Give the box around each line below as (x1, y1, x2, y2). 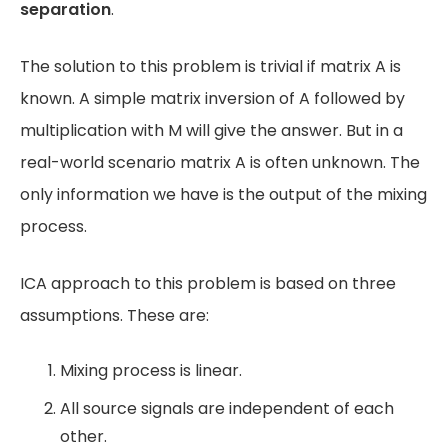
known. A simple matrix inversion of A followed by (20, 87, 405, 110)
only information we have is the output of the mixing (20, 183, 427, 206)
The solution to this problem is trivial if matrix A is (20, 55, 401, 78)
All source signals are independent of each (60, 397, 394, 420)
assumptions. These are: (20, 304, 209, 327)
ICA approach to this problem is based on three (20, 272, 396, 295)
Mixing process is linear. (60, 359, 242, 382)
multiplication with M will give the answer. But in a (20, 119, 403, 142)
